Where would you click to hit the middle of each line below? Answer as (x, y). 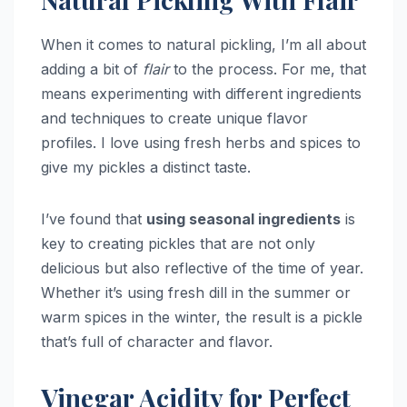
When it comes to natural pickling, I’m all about (203, 45)
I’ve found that (94, 219)
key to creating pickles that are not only (178, 244)
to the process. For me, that (268, 69)
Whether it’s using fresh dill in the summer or (196, 293)
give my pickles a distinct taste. (146, 168)
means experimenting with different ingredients (201, 94)
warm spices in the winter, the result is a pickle (202, 318)
